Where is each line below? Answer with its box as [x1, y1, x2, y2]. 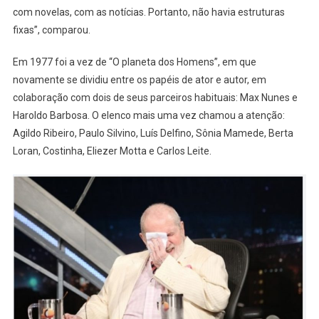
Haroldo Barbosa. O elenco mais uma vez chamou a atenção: [12, 109, 285, 121]
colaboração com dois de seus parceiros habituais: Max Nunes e [12, 91, 298, 103]
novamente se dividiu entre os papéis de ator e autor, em [12, 73, 266, 85]
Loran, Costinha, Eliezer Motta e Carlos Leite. [12, 145, 211, 157]
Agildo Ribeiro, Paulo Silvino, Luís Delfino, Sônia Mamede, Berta [12, 127, 293, 139]
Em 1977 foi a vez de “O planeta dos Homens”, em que [12, 56, 256, 68]
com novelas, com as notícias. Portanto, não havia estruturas [12, 6, 285, 18]
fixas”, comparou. [12, 23, 90, 36]
